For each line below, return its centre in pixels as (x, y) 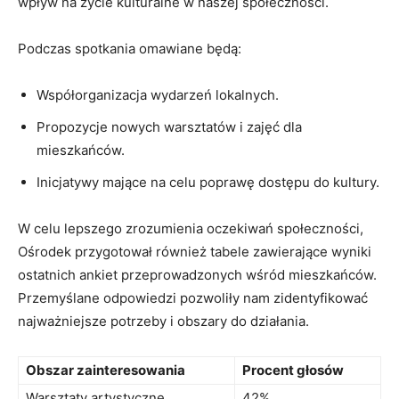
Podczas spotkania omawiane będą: (130, 48)
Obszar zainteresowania (106, 370)
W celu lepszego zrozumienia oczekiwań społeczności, (191, 228)
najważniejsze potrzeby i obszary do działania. (163, 321)
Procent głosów (293, 370)
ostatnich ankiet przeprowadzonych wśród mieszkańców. (197, 274)
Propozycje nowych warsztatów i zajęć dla (169, 126)
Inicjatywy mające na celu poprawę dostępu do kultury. (208, 182)
